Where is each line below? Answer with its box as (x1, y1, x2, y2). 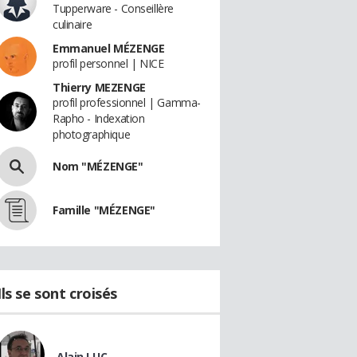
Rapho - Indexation (53, 111, 145, 126)
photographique (53, 127, 131, 142)
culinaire (53, 17, 92, 32)
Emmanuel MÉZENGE (53, 41, 165, 56)
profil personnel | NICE (53, 56, 164, 71)
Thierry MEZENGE (53, 80, 146, 95)
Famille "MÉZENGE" (53, 202, 155, 218)
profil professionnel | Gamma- (53, 95, 201, 110)
